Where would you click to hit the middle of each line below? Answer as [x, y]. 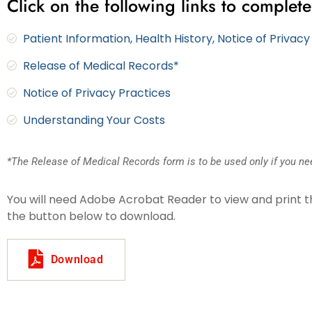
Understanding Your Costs [94, 120]
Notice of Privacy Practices [96, 93]
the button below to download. [91, 216]
